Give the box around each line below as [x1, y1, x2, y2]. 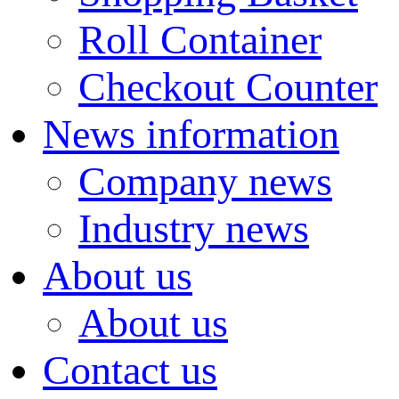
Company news [78, 159, 332, 204]
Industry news [78, 206, 309, 251]
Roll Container [78, 17, 322, 62]
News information [43, 111, 339, 157]
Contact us [43, 347, 217, 393]
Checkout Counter [78, 64, 378, 110]
